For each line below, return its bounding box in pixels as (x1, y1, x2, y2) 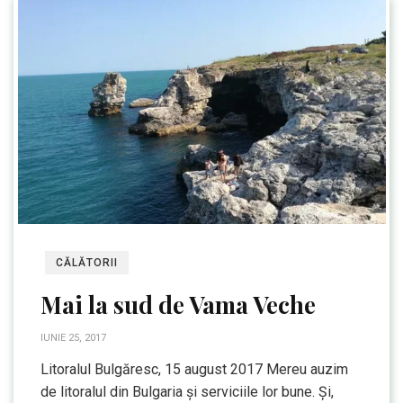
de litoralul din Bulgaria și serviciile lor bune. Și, (40, 383, 334, 400)
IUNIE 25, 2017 (40, 332, 106, 344)
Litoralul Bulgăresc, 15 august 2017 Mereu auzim (40, 361, 348, 378)
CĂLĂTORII (56, 256, 118, 269)
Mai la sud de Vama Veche (40, 289, 316, 320)
